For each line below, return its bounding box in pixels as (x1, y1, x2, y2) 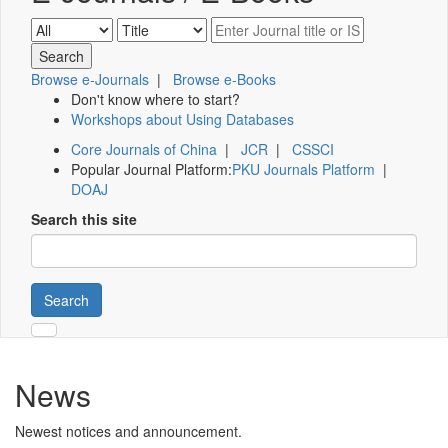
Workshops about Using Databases (71, 109, 294, 130)
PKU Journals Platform (232, 159, 375, 180)
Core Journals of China (71, 139, 217, 160)
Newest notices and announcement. (15, 421, 242, 442)
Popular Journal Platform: (71, 159, 232, 180)
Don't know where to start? (71, 89, 240, 110)
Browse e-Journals (31, 69, 149, 90)
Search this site (31, 209, 137, 230)
